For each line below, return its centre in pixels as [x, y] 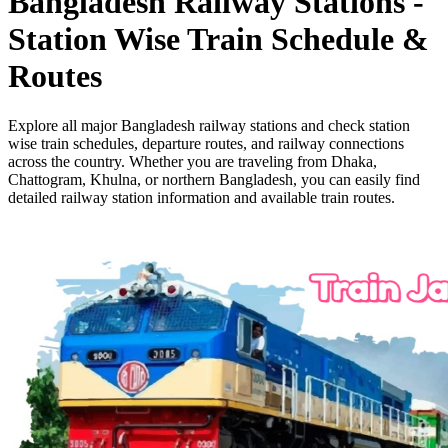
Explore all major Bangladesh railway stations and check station [209, 125]
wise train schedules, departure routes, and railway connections [206, 143]
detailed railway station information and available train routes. [201, 197]
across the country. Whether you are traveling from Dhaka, [192, 161]
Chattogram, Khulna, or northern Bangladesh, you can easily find [214, 179]
